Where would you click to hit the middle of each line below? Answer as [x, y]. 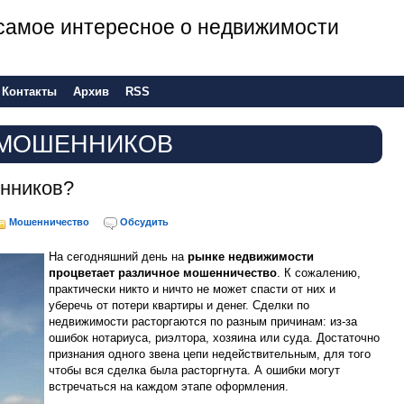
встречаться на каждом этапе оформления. [169, 386]
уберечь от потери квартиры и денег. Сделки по [179, 305]
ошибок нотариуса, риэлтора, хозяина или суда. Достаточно [214, 338]
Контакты [29, 92]
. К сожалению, [319, 273]
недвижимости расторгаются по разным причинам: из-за [203, 321]
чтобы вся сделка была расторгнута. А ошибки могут [194, 370]
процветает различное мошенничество [163, 273]
